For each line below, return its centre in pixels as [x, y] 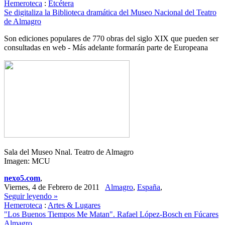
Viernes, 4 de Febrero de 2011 [54, 187]
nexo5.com [22, 178]
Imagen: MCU [27, 161]
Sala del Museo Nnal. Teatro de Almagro [69, 152]
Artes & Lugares [74, 205]
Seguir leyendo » [31, 196]
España [149, 187]
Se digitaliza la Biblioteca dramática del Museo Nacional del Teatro [110, 12]
